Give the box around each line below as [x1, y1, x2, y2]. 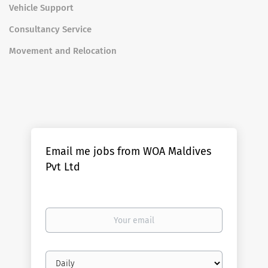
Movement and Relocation [9, 45, 117, 56]
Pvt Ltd [45, 160, 81, 173]
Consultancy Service [9, 24, 92, 35]
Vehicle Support [9, 2, 74, 13]
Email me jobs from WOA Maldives [45, 145, 212, 158]
